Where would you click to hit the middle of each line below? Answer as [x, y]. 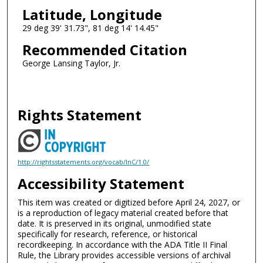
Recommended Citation [104, 49]
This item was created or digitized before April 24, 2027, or [129, 203]
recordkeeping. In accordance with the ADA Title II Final [123, 245]
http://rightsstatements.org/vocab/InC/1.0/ [84, 161]
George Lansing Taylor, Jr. [71, 63]
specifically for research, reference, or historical [108, 234]
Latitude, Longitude [92, 15]
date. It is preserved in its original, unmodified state [115, 224]
